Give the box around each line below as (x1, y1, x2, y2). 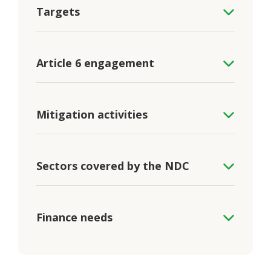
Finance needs (36, 210, 113, 225)
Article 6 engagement (36, 56, 154, 71)
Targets (36, 4, 80, 19)
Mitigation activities (36, 107, 148, 122)
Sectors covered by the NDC (36, 158, 189, 174)
